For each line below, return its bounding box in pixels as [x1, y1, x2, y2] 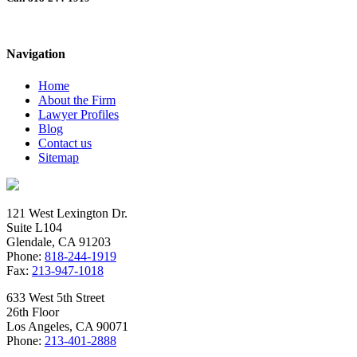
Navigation [6, 47, 65, 61]
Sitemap [38, 150, 79, 164]
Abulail [40, 13, 77, 27]
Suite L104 [6, 220, 62, 234]
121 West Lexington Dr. [6, 206, 127, 220]
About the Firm [38, 92, 116, 107]
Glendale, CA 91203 [6, 234, 111, 249]
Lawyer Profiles [38, 107, 119, 121]
